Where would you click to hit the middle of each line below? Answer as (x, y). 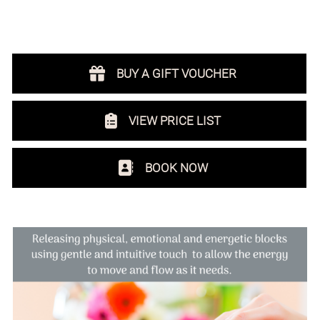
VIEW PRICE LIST (175, 120)
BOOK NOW (177, 167)
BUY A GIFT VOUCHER (177, 73)
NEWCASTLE (178, 25)
